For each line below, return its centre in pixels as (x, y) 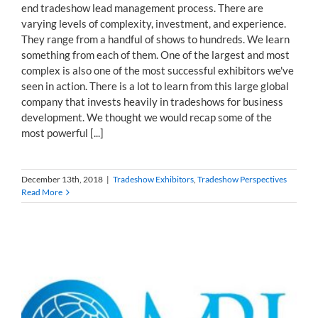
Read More (42, 192)
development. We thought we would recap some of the (147, 117)
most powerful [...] (62, 132)
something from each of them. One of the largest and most (155, 54)
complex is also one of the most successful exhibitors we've (158, 70)
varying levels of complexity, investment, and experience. (154, 23)
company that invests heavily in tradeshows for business (152, 101)
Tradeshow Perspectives (242, 179)
